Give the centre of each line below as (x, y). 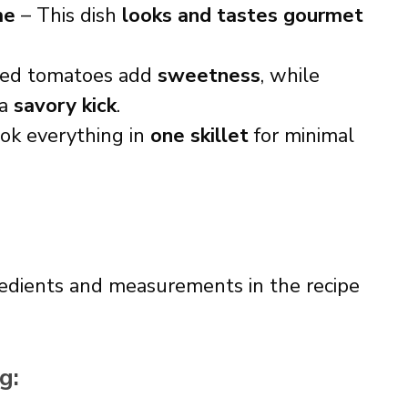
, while (290, 76)
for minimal (301, 136)
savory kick (65, 106)
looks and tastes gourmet (243, 15)
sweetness (209, 76)
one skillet (199, 136)
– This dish (69, 15)
